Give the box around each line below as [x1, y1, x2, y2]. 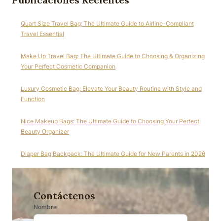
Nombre [34, 203, 57, 211]
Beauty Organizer [21, 127, 69, 135]
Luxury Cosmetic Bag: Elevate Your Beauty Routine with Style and [21, 84, 202, 92]
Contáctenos [34, 189, 95, 202]
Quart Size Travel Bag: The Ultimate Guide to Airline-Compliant [21, 19, 194, 27]
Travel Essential [21, 30, 64, 37]
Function [21, 95, 45, 103]
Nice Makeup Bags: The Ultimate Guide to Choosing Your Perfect [21, 117, 199, 125]
